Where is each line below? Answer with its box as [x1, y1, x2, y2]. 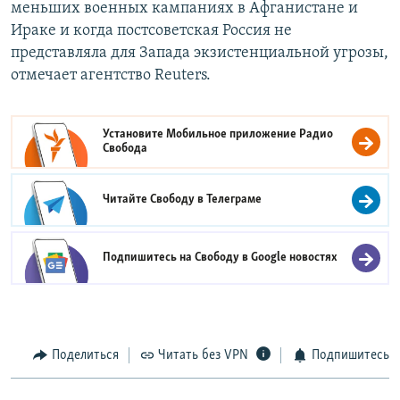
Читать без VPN [158, 348, 248, 363]
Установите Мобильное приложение [103, 128, 300, 142]
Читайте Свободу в [103, 193, 207, 207]
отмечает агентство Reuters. [11, 67, 211, 85]
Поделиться [51, 348, 119, 363]
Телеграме [206, 193, 262, 207]
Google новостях [251, 251, 338, 265]
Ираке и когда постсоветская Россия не [11, 22, 292, 40]
